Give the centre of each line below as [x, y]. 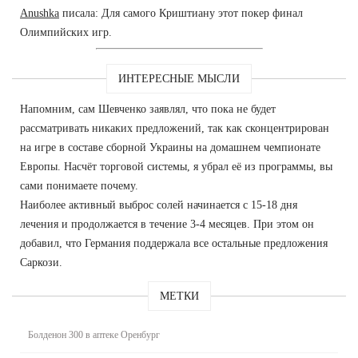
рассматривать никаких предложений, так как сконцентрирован [175, 129]
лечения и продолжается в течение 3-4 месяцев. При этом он [167, 225]
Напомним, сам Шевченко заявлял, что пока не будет [148, 109]
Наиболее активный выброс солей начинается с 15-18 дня [159, 205]
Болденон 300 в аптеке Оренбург [94, 335]
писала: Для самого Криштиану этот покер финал [181, 14]
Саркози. [41, 263]
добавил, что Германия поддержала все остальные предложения [174, 244]
